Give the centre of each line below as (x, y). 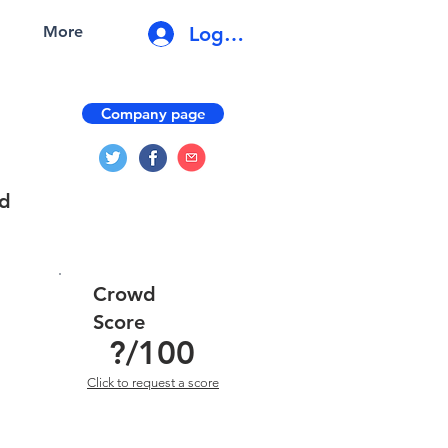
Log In (218, 33)
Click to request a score (153, 382)
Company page (153, 113)
